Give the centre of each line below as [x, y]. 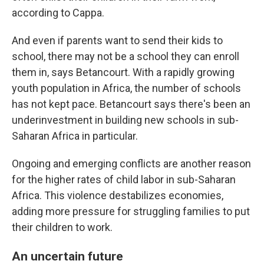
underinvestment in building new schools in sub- [125, 120]
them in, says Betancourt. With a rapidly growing [123, 72]
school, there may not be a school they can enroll [126, 57]
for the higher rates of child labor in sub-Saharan [124, 180]
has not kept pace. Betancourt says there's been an [131, 104]
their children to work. [62, 227]
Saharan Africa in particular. [75, 136]
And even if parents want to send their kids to [117, 41]
